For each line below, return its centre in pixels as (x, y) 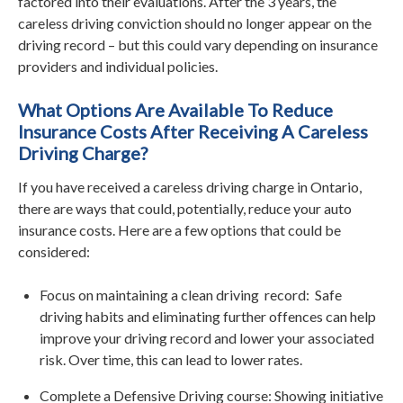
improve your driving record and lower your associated (207, 337)
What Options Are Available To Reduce (175, 109)
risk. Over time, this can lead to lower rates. (174, 359)
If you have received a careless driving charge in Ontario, (190, 186)
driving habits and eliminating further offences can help (208, 316)
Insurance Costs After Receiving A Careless (193, 131)
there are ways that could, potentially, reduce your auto (185, 208)
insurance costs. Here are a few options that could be (179, 229)
